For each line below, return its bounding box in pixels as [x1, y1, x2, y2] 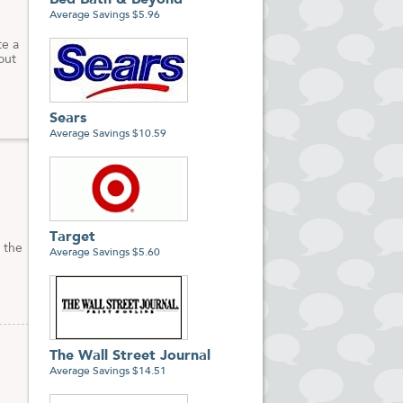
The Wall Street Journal [49, 349, 210, 363]
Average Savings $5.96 [49, 10, 160, 21]
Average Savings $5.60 [49, 247, 160, 258]
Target [49, 230, 95, 245]
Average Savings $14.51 [49, 366, 166, 377]
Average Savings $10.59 [49, 129, 166, 139]
